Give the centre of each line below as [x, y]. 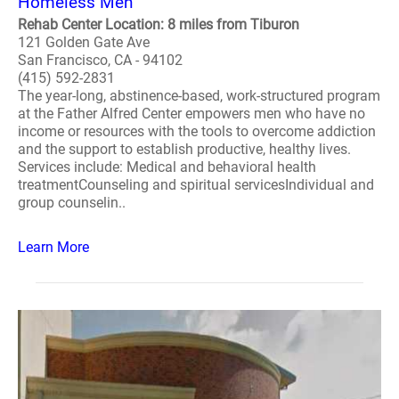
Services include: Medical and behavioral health [167, 167]
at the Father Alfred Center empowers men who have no [191, 114]
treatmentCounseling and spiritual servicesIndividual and [196, 185]
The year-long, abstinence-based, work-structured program [199, 96]
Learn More [53, 247]
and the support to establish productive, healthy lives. [184, 149]
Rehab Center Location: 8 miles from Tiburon [159, 24]
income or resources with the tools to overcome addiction [197, 131]
